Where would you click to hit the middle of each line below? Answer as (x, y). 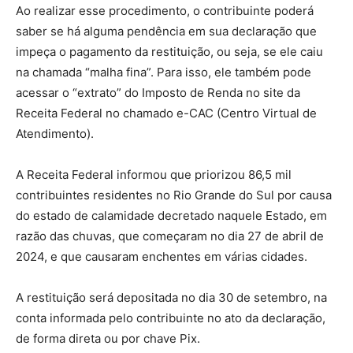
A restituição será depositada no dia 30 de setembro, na (171, 297)
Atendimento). (55, 133)
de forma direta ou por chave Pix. (108, 338)
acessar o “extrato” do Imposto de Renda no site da (158, 92)
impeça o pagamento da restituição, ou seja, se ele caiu (169, 51)
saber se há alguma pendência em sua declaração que (166, 31)
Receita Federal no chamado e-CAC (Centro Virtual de (166, 113)
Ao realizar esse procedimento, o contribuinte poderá (165, 10)
